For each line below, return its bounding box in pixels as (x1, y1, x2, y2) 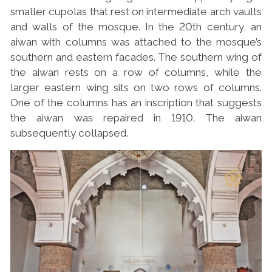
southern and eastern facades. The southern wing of (10, 50, 262, 63)
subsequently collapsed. (10, 126, 131, 139)
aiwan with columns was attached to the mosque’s (10, 35, 262, 48)
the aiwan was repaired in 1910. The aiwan (10, 111, 262, 124)
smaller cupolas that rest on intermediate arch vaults (10, 5, 262, 18)
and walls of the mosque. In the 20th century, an (10, 20, 262, 33)
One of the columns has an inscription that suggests (10, 96, 262, 109)
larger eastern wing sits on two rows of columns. (10, 81, 262, 93)
